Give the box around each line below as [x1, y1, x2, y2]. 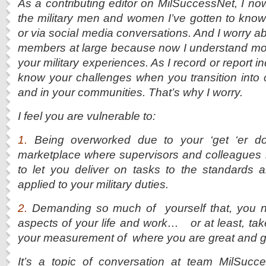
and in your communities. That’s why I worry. [18, 85, 243, 99]
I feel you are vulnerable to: [18, 109, 156, 122]
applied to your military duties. [18, 178, 169, 191]
